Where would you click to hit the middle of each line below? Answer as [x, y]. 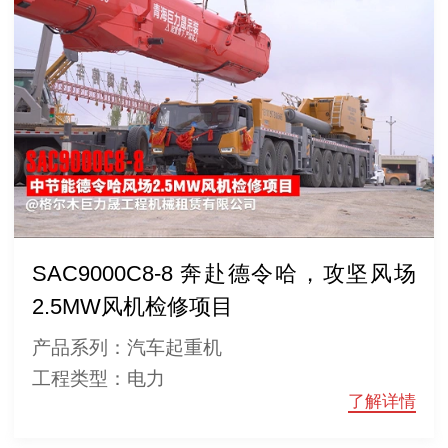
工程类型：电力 [98, 379]
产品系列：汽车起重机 [126, 348]
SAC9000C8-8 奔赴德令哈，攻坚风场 [223, 274]
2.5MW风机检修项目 [132, 307]
